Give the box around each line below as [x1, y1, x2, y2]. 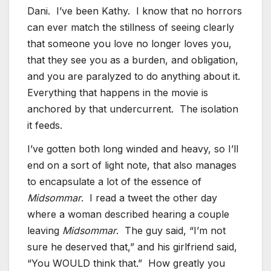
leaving [27, 224, 62, 237]
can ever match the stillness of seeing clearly [27, 21, 234, 33]
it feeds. [27, 119, 62, 131]
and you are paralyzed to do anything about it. [27, 70, 243, 82]
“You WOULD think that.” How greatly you [27, 257, 225, 270]
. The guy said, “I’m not [116, 224, 226, 237]
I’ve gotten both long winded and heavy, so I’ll [27, 143, 238, 155]
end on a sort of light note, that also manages [27, 159, 237, 172]
